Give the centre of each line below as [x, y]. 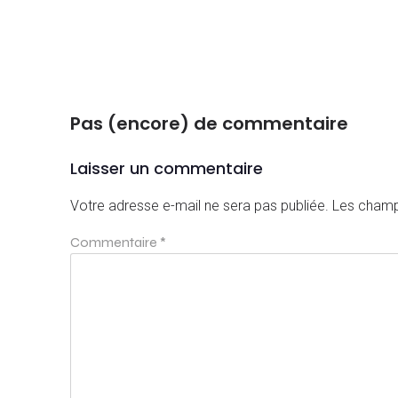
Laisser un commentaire [167, 169]
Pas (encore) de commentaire [209, 123]
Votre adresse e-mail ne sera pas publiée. [199, 206]
